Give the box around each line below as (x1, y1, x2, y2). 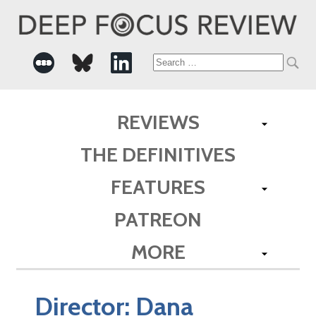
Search (152, 54, 205, 72)
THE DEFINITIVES (80, 142, 236, 166)
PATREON (114, 207, 202, 231)
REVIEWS (116, 109, 200, 134)
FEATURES (111, 174, 205, 199)
